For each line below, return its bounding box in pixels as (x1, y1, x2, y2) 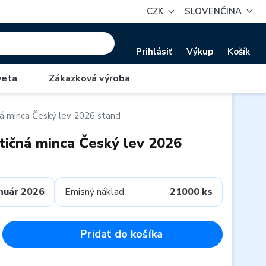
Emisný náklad (64, 185, 124, 198)
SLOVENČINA (185, 5, 242, 17)
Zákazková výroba (48, 72, 130, 85)
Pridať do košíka (80, 227, 163, 241)
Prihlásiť (136, 45, 172, 58)
